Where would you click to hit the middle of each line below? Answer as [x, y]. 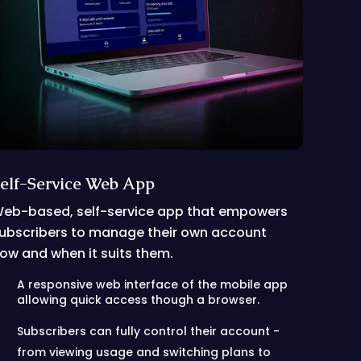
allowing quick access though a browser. [139, 300]
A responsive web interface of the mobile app [153, 284]
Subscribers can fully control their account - [149, 331]
